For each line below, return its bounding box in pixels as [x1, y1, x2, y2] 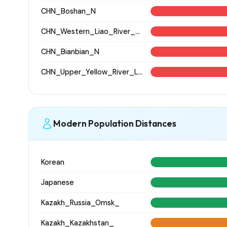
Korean [41, 157, 64, 167]
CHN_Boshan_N [41, 6, 96, 16]
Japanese [41, 177, 74, 187]
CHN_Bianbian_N [41, 47, 99, 56]
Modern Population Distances [53, 118, 176, 130]
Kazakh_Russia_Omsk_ [41, 198, 120, 207]
